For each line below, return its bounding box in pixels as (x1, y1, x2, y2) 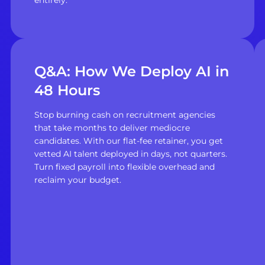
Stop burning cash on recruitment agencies (34, 109, 215, 121)
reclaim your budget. (34, 174, 121, 186)
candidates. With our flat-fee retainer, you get (34, 135, 223, 147)
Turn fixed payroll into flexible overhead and (34, 161, 215, 173)
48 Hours (34, 82, 100, 99)
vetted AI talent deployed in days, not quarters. (34, 148, 227, 160)
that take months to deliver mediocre (34, 122, 190, 134)
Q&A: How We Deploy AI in (34, 63, 229, 80)
